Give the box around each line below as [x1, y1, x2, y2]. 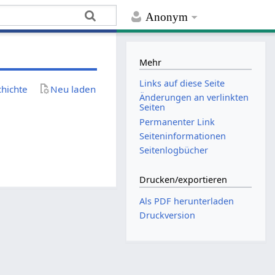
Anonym [145, 10, 188, 24]
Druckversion [139, 209, 196, 222]
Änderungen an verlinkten [139, 91, 249, 104]
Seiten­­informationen [139, 130, 227, 142]
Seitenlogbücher [139, 144, 209, 156]
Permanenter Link [139, 115, 215, 128]
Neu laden [50, 82, 96, 95]
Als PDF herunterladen [139, 195, 234, 207]
